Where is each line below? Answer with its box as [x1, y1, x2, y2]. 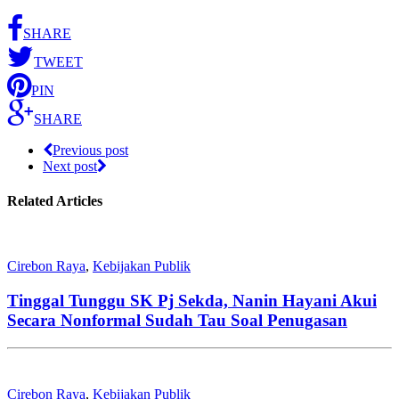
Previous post [53, 142, 128, 158]
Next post [43, 158, 97, 174]
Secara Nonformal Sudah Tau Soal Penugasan [7, 311, 347, 330]
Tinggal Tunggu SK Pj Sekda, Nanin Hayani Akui [7, 291, 377, 311]
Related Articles [7, 193, 102, 209]
